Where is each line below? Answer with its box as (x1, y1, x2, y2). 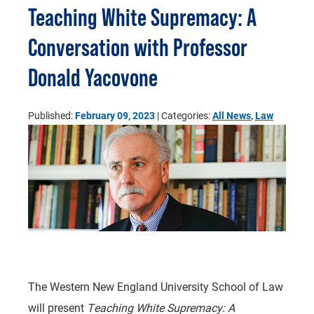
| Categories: (155, 109, 212, 122)
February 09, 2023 (75, 109, 155, 122)
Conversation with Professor (28, 34, 247, 62)
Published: (28, 109, 75, 122)
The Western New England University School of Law (28, 279, 283, 294)
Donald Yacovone (28, 64, 158, 92)
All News (212, 109, 251, 122)
